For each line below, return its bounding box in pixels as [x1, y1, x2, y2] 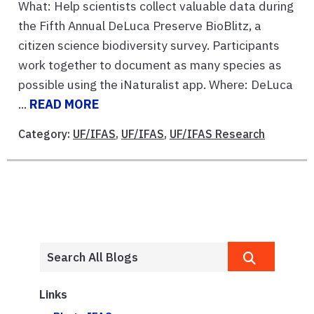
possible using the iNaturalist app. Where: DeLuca [18, 76, 293, 93]
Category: [18, 126, 73, 141]
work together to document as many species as [18, 56, 282, 73]
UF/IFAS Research [170, 126, 265, 141]
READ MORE [29, 95, 99, 112]
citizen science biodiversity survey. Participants [18, 36, 280, 53]
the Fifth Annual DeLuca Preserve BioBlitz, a [18, 17, 261, 34]
